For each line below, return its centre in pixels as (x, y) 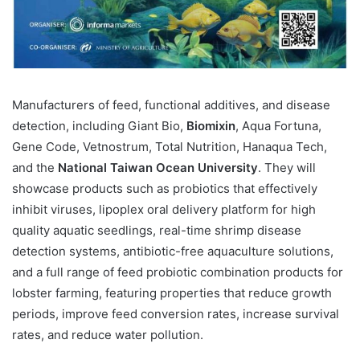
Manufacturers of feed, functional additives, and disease (171, 104)
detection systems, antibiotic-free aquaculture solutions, (173, 251)
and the (35, 167)
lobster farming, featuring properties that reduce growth (172, 292)
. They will (287, 167)
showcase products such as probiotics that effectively (165, 188)
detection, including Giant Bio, (99, 125)
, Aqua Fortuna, (278, 125)
